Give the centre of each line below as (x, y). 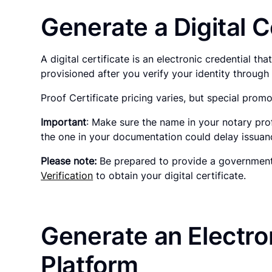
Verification (67, 175)
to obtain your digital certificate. (170, 175)
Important (64, 122)
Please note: (69, 161)
